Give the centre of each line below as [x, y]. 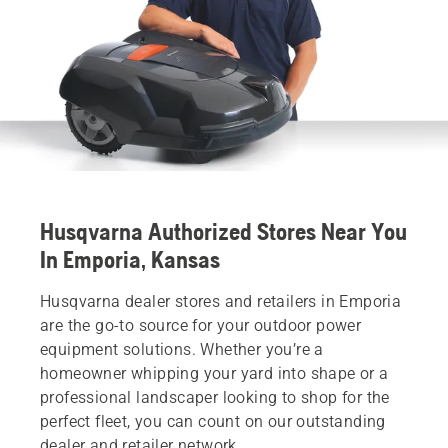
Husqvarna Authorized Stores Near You [223, 231]
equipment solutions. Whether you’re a [182, 349]
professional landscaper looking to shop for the [215, 397]
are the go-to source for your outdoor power [201, 325]
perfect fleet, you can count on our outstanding [213, 421]
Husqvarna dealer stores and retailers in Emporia [221, 301]
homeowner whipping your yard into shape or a [214, 373]
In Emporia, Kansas [130, 259]
